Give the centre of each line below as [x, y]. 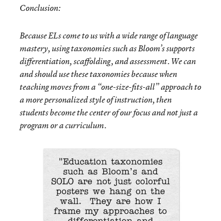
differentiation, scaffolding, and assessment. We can [108, 61]
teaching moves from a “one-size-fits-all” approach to [110, 87]
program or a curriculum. [63, 125]
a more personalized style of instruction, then [96, 100]
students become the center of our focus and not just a [109, 112]
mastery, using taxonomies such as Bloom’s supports [107, 48]
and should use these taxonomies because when [98, 74]
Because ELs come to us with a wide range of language [109, 36]
